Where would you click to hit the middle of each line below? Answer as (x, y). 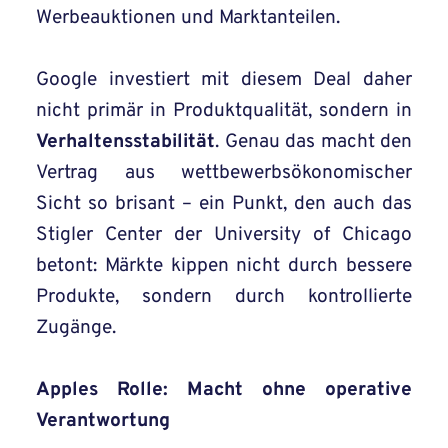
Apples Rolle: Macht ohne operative (224, 390)
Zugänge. (76, 328)
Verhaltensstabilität (125, 142)
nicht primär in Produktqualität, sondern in (224, 111)
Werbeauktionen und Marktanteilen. (188, 18)
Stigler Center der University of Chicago (224, 235)
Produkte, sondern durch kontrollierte (224, 297)
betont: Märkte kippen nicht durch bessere (224, 266)
